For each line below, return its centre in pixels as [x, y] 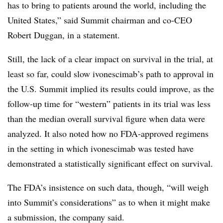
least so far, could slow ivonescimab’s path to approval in [111, 73]
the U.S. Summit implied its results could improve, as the [111, 88]
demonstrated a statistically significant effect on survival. [110, 163]
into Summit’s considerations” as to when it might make [109, 202]
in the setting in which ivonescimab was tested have [101, 148]
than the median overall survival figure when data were [106, 118]
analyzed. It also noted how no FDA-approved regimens [108, 133]
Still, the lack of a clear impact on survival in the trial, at [110, 58]
